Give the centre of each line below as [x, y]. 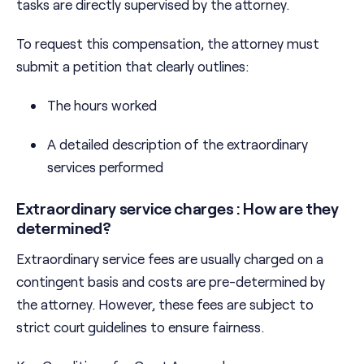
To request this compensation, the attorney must [168, 43]
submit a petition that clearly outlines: [132, 66]
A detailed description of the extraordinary [178, 144]
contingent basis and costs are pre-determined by [171, 282]
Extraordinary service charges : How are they [178, 208]
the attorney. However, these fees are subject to [165, 304]
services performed [105, 167]
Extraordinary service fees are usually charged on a [170, 259]
